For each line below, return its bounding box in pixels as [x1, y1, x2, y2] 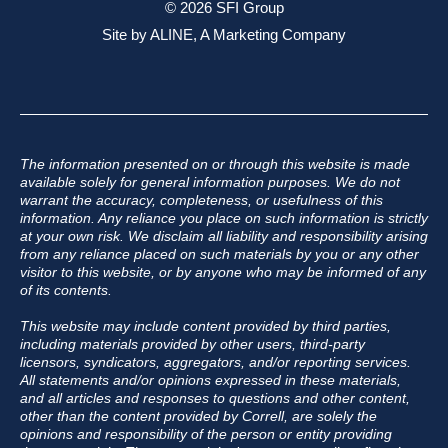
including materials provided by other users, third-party [20, 336, 365, 353]
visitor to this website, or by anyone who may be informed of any [20, 264, 426, 281]
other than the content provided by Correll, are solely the [20, 408, 377, 425]
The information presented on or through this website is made [20, 156, 410, 173]
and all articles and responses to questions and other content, [20, 390, 410, 407]
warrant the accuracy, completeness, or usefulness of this [20, 192, 383, 209]
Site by [102, 25, 150, 43]
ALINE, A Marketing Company [150, 25, 346, 43]
